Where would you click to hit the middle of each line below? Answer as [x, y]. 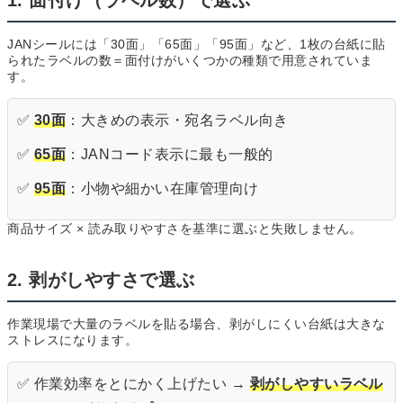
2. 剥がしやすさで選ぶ [101, 280]
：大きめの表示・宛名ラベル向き [177, 121]
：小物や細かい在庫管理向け [162, 189]
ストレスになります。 [72, 340]
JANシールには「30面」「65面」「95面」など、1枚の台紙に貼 [197, 45]
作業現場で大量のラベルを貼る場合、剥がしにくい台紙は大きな [197, 324]
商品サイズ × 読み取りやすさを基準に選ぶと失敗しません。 [185, 229]
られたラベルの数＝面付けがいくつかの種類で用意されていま [190, 61]
